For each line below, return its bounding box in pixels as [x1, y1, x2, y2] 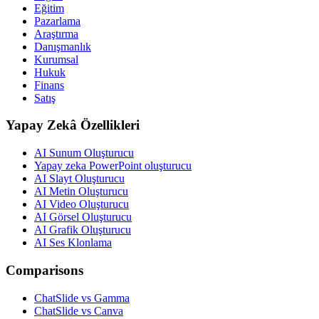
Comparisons [6, 262, 83, 278]
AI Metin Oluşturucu [34, 185, 128, 198]
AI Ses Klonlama [34, 236, 112, 249]
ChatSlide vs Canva [34, 304, 123, 317]
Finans [34, 78, 64, 91]
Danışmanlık [34, 40, 91, 53]
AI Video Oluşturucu [34, 198, 129, 211]
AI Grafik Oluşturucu [34, 224, 131, 236]
